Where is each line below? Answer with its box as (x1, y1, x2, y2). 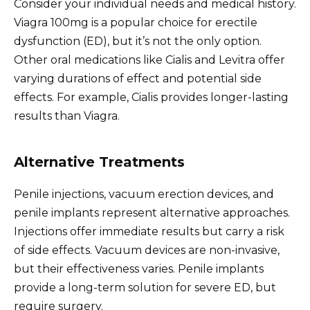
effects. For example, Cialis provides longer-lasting (14, 91, 289, 104)
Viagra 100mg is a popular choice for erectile (14, 16, 257, 30)
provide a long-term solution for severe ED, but (14, 281, 276, 295)
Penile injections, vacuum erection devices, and (14, 188, 274, 201)
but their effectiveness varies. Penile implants (14, 262, 264, 276)
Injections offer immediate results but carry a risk (14, 225, 284, 239)
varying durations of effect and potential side (14, 72, 262, 86)
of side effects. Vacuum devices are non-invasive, (14, 244, 280, 257)
